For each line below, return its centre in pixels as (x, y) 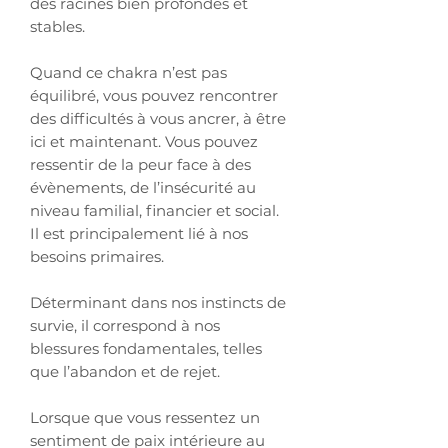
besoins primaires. (97, 256)
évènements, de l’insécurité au (143, 187)
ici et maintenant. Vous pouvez (144, 141)
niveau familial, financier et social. (154, 210)
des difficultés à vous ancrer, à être (158, 118)
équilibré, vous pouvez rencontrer (154, 95)
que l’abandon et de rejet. (127, 371)
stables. (57, 26)
